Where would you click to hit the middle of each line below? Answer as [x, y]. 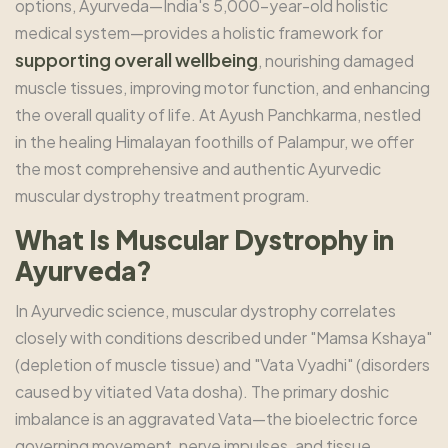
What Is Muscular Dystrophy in [204, 240]
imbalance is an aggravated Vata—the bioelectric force [216, 419]
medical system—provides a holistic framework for [199, 33]
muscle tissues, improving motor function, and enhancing [222, 88]
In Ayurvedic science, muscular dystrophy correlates [205, 311]
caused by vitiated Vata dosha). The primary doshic [202, 392]
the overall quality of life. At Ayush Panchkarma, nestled [218, 115]
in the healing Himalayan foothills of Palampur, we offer [214, 142]
